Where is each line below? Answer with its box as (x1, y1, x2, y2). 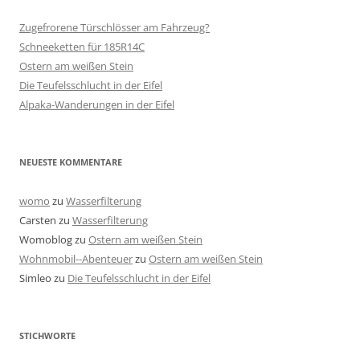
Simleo (19, 270, 51, 285)
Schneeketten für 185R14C (19, 39, 145, 54)
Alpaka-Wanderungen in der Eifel (19, 96, 174, 112)
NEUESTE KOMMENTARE (19, 155, 122, 168)
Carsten (19, 212, 56, 227)
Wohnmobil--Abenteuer (19, 251, 133, 266)
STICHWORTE (19, 329, 76, 342)
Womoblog (19, 231, 72, 247)
